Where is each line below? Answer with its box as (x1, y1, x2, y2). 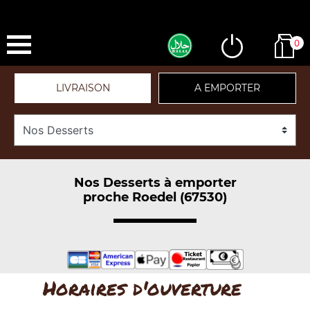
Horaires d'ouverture (43, 274, 241, 302)
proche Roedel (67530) (83, 189, 227, 205)
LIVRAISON (55, 82, 110, 94)
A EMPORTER (194, 82, 260, 94)
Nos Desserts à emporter (73, 174, 237, 190)
